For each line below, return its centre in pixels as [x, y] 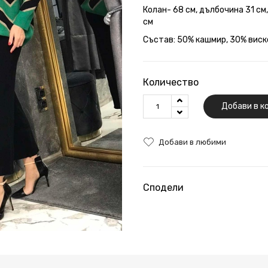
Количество [171, 82]
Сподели [163, 187]
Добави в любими [192, 142]
